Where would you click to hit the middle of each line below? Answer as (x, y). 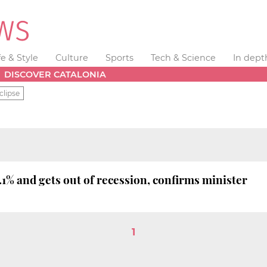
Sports (119, 58)
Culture (72, 58)
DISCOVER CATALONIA (55, 74)
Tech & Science (183, 58)
